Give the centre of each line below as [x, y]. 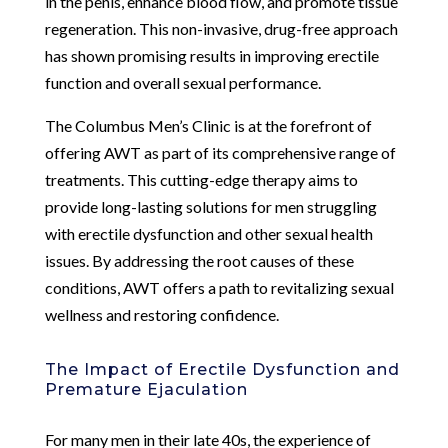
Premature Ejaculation [146, 389]
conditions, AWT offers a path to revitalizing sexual [219, 287]
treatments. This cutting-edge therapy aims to [201, 179]
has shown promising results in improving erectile [211, 55]
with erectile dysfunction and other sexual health [208, 233]
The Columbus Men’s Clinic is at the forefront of [208, 125]
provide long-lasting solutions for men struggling [210, 206]
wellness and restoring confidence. [161, 314]
